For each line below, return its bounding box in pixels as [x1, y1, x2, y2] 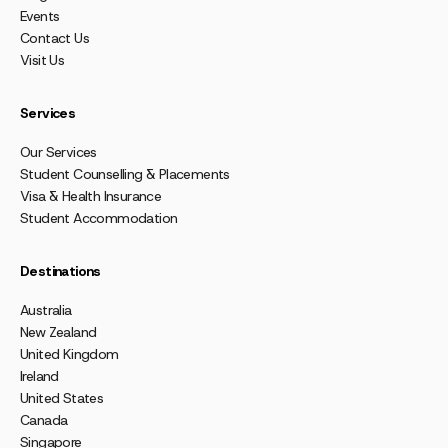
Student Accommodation [20, 208, 178, 227]
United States [20, 388, 104, 407]
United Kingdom [20, 344, 119, 363]
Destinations [20, 261, 101, 280]
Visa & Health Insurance [20, 186, 162, 205]
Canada [20, 410, 68, 429]
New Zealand [20, 322, 97, 341]
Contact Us [20, 28, 89, 47]
